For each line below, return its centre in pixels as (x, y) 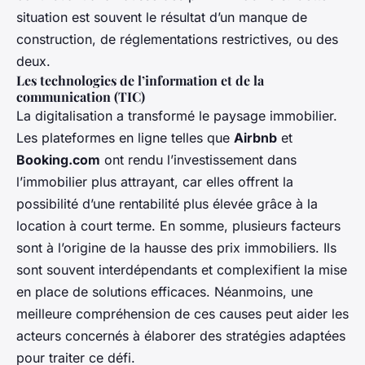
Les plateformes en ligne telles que (125, 137)
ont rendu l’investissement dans (198, 159)
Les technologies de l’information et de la (140, 80)
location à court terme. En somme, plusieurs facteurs (178, 225)
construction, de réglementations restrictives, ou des (177, 39)
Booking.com (58, 159)
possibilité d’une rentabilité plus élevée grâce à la (167, 203)
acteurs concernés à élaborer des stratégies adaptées (181, 335)
